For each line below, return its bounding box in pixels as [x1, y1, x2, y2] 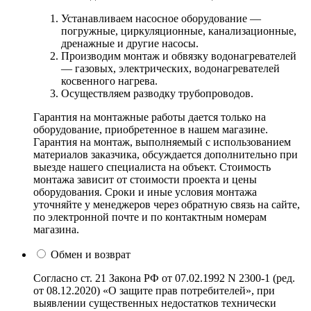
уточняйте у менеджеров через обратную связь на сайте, [33, 198, 300, 210]
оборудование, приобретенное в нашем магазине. [33, 123, 268, 135]
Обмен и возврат [51, 248, 131, 260]
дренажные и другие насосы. [61, 37, 199, 49]
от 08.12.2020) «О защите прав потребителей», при [33, 284, 275, 296]
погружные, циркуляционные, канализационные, [61, 24, 296, 37]
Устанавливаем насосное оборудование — [61, 12, 261, 24]
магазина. [33, 223, 79, 235]
